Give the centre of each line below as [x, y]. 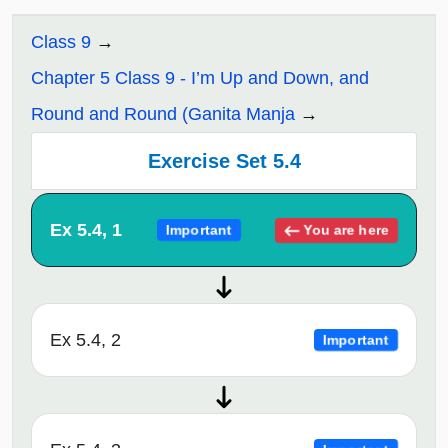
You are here [344, 229]
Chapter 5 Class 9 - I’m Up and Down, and [200, 78]
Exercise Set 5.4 [224, 161]
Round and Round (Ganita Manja [163, 114]
